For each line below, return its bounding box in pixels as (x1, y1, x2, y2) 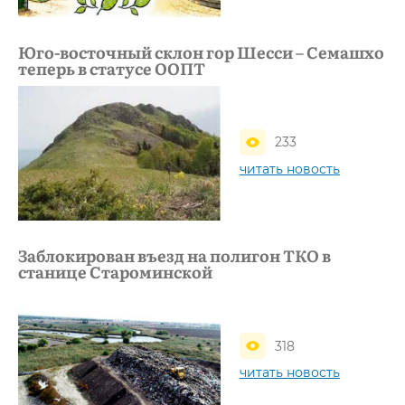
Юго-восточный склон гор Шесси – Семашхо (18, 39, 384, 64)
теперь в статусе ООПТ (18, 55, 205, 80)
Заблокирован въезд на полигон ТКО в (18, 243, 331, 268)
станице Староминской (18, 259, 212, 285)
